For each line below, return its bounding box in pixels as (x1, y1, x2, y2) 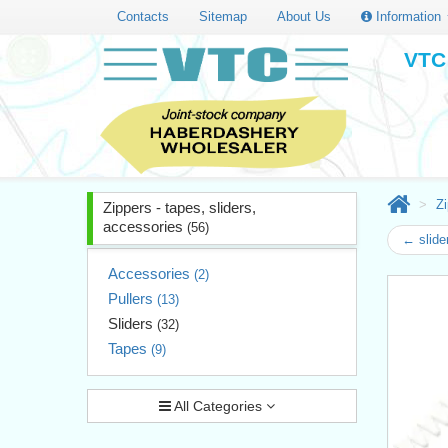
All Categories (171, 397, 266, 414)
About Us (277, 8, 331, 24)
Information (372, 8, 445, 24)
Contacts (117, 8, 169, 24)
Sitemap (199, 8, 247, 24)
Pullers (108, 289, 157, 307)
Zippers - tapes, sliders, (103, 198, 256, 216)
